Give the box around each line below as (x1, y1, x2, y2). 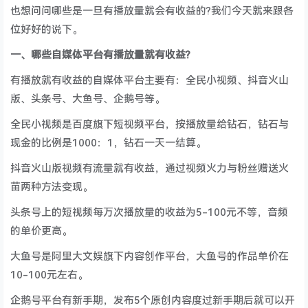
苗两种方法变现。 (10, 181, 93, 193)
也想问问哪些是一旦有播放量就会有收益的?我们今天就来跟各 (10, 5, 294, 17)
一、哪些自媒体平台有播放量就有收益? (10, 49, 191, 61)
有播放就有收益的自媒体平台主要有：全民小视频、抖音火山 (10, 74, 289, 87)
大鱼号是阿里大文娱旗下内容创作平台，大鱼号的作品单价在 (10, 250, 289, 263)
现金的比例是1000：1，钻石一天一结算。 (10, 137, 207, 149)
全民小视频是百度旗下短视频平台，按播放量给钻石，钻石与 (10, 118, 289, 131)
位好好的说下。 (10, 23, 83, 36)
